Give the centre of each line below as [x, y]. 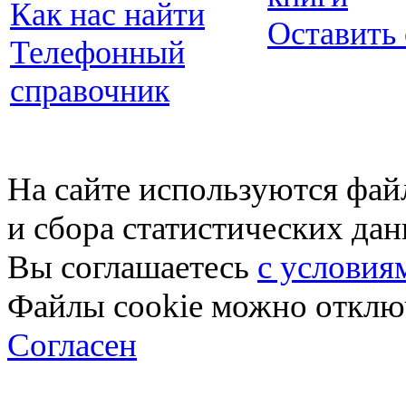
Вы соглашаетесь [132, 267]
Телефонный [97, 53]
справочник [90, 91]
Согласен [72, 345]
